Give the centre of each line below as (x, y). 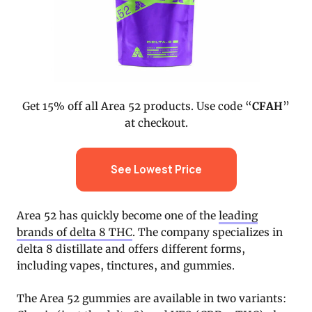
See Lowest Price (156, 169)
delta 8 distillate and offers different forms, (131, 249)
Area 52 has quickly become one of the (118, 215)
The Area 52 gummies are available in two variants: (151, 298)
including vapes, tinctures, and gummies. (126, 265)
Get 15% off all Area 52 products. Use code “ (137, 107)
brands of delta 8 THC (75, 232)
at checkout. (156, 123)
